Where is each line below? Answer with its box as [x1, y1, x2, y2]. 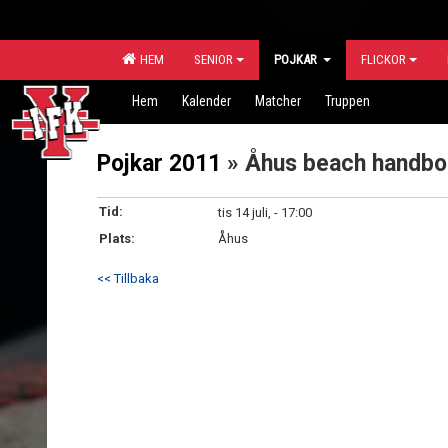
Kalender [182, 93, 231, 109]
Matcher [255, 93, 301, 109]
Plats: [99, 231, 135, 246]
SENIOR [194, 52, 233, 67]
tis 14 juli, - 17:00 [218, 205, 312, 220]
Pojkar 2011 [97, 150, 221, 177]
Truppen [325, 93, 370, 109]
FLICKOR [361, 52, 406, 67]
